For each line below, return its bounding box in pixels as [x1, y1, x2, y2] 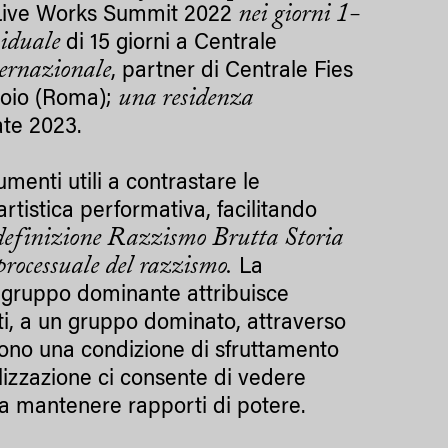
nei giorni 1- [238, 2, 361, 29]
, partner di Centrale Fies [111, 61, 354, 84]
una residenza [118, 86, 254, 113]
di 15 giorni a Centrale [66, 33, 278, 56]
